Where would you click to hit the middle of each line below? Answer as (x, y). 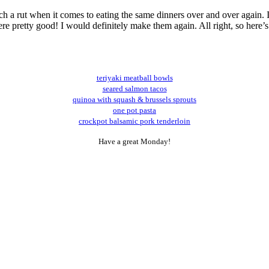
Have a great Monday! (134, 141)
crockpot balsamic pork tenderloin (134, 121)
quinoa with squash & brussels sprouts (134, 99)
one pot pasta (134, 110)
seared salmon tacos (134, 88)
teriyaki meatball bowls (134, 77)
